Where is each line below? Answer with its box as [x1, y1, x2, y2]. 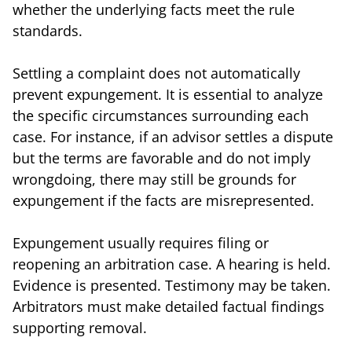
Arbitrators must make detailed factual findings [13, 296, 324, 316]
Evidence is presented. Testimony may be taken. [13, 275, 331, 295]
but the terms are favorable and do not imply [13, 148, 310, 167]
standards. [13, 20, 82, 40]
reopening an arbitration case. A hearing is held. [13, 254, 331, 273]
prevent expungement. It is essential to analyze [13, 84, 323, 104]
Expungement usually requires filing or [13, 233, 269, 252]
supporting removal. [13, 317, 147, 337]
